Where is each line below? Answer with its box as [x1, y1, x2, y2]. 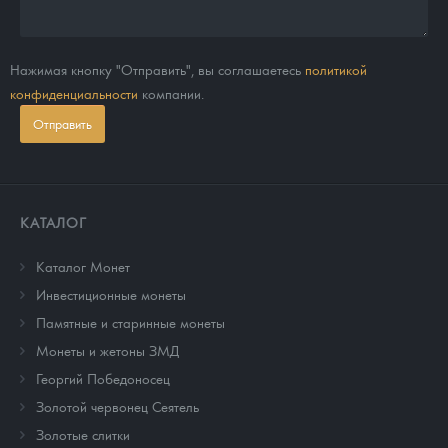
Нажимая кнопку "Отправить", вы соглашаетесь [10, 60, 305, 79]
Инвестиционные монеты [36, 285, 186, 304]
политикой [305, 60, 367, 79]
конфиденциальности [10, 84, 138, 103]
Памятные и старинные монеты [36, 313, 225, 332]
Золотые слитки [36, 425, 130, 444]
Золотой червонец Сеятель [36, 397, 199, 416]
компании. [138, 84, 204, 103]
